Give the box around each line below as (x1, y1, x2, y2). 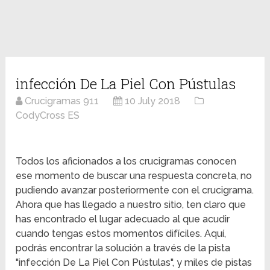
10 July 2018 (125, 95, 181, 107)
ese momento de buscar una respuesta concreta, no (16, 170, 253, 182)
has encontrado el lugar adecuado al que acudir (16, 213, 230, 225)
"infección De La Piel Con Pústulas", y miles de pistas (16, 257, 253, 269)
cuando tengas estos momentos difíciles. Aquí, (16, 228, 227, 240)
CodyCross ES (16, 110, 80, 122)
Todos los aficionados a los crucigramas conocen (16, 155, 237, 168)
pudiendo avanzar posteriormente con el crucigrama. (16, 184, 254, 196)
